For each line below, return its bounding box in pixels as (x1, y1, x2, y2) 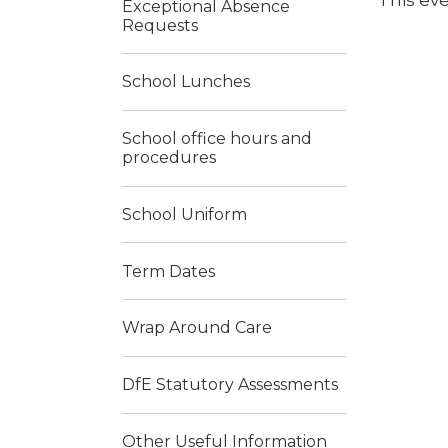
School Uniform (122, 204, 247, 224)
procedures (122, 148, 216, 168)
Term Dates (122, 261, 215, 281)
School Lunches (122, 72, 250, 92)
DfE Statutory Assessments (122, 375, 338, 395)
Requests (122, 15, 198, 35)
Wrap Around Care (122, 318, 272, 338)
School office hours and (122, 129, 312, 149)
